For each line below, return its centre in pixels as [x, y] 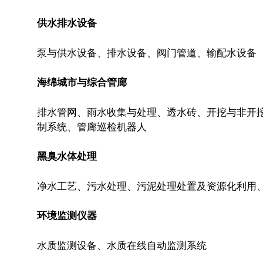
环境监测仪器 [67, 216]
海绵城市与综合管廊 [82, 82]
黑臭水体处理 [67, 156]
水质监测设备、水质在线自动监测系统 [122, 245]
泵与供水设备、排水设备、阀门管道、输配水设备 [147, 53]
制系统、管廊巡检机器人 [92, 127]
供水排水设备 [67, 23]
